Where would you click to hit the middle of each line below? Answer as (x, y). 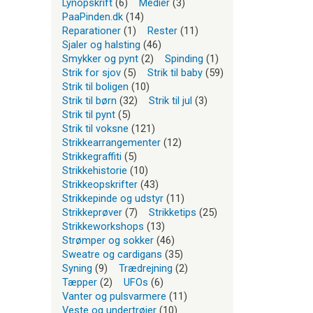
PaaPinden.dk (93, 16)
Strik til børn (89, 100)
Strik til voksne (95, 128)
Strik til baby (175, 72)
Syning (77, 268)
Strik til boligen (95, 86)
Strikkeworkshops (103, 226)
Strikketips (173, 212)
